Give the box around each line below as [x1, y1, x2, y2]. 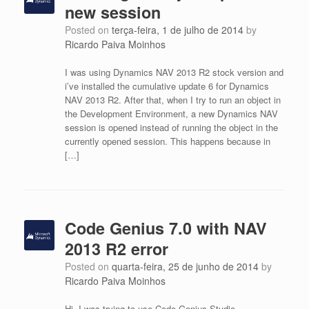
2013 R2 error [64, 237, 168, 260]
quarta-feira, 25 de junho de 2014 [111, 259, 259, 273]
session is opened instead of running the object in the [64, 121, 278, 134]
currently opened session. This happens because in [64, 134, 270, 148]
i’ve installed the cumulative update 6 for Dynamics [64, 79, 269, 92]
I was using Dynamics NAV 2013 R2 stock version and [64, 66, 283, 79]
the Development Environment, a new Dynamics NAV [64, 107, 278, 120]
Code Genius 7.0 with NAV [64, 217, 267, 239]
